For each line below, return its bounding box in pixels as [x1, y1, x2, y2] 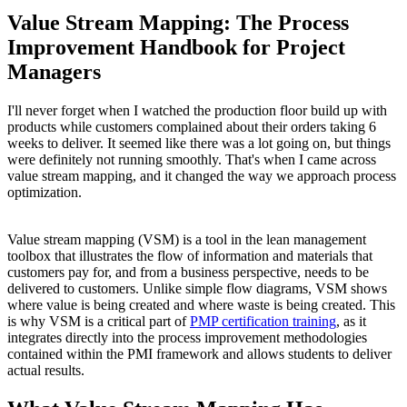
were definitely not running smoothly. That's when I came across [7, 151, 376, 167]
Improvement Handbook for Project [7, 35, 345, 59]
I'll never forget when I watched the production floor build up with [7, 102, 387, 118]
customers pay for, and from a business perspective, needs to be [7, 263, 369, 280]
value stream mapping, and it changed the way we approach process [7, 167, 396, 184]
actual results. [7, 362, 84, 378]
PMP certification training [190, 313, 336, 329]
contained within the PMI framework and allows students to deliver [7, 345, 392, 362]
